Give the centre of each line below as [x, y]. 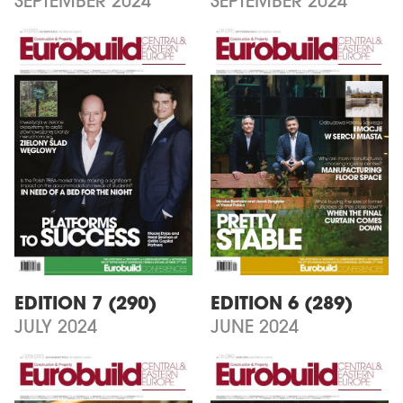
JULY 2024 [56, 328]
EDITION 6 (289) [282, 304]
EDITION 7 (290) [85, 304]
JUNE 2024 [255, 328]
